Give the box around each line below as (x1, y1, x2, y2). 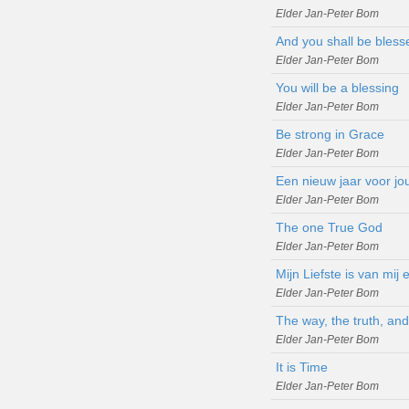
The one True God (276, 219, 383, 235)
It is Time (276, 359, 328, 374)
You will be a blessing (276, 79, 399, 95)
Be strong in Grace (276, 126, 384, 142)
